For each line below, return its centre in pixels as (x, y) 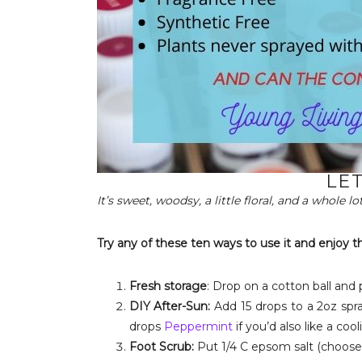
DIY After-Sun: (170, 306)
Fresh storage (168, 286)
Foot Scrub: (161, 347)
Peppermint (198, 326)
